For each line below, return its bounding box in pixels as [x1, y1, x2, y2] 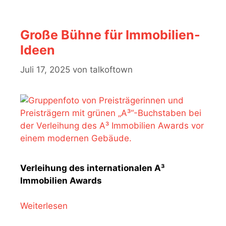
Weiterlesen [20, 201, 68, 211]
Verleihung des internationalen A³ [20, 162, 165, 173]
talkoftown [90, 64, 133, 75]
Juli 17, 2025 [20, 64, 70, 75]
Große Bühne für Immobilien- [20, 27, 200, 42]
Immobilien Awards [20, 175, 102, 186]
